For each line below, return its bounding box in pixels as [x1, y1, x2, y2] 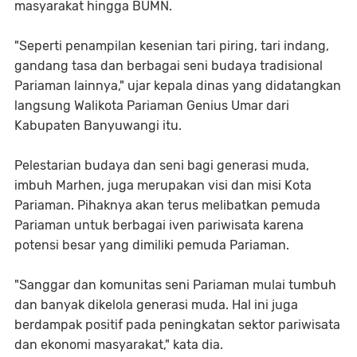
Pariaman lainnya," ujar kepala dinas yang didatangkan [14, 78, 341, 93]
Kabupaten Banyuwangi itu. [14, 118, 182, 133]
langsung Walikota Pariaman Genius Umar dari [14, 98, 289, 113]
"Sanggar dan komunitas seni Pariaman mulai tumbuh [14, 277, 336, 292]
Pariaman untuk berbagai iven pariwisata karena [14, 218, 304, 233]
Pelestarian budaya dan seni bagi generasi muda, [14, 158, 309, 173]
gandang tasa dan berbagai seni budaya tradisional [14, 58, 323, 73]
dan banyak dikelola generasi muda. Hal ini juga [14, 297, 298, 312]
